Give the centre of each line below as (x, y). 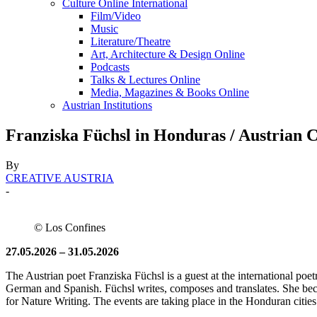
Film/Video (116, 16)
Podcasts (110, 67)
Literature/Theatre (131, 41)
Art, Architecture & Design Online (168, 54)
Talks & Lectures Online (145, 80)
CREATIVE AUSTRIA (60, 178)
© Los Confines (70, 227)
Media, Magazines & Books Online (170, 92)
